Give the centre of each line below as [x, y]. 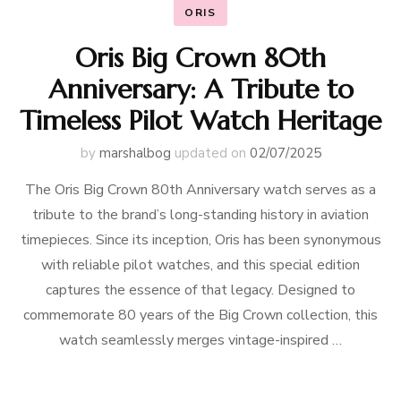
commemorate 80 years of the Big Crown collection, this [200, 315]
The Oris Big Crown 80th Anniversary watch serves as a [200, 190]
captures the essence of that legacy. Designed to [200, 290]
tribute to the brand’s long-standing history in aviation [200, 215]
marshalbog [135, 153]
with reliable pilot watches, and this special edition [200, 265]
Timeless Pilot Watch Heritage [200, 120]
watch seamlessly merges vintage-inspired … [200, 340]
